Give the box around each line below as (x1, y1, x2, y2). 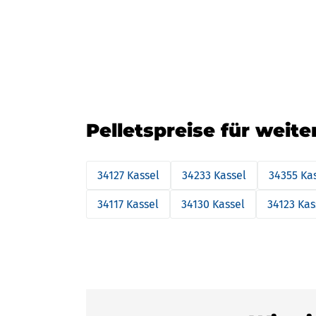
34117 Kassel (97, 197, 159, 211)
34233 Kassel (182, 169, 246, 182)
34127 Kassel (97, 169, 159, 182)
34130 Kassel (181, 197, 245, 211)
